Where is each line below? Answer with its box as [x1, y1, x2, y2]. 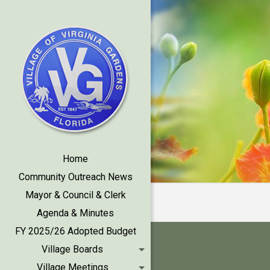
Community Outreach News [18, 171, 133, 183]
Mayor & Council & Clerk [25, 189, 126, 201]
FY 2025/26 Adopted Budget [14, 225, 136, 237]
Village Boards [42, 243, 103, 255]
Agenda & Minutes [37, 207, 114, 219]
